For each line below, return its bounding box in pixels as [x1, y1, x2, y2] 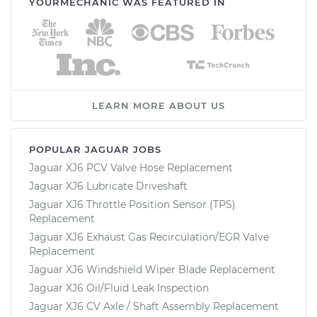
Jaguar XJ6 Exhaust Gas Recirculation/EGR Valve [29, 230, 269, 243]
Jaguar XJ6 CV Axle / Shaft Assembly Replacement [29, 299, 279, 313]
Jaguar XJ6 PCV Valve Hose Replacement [29, 161, 233, 174]
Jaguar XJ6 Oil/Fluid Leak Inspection [29, 281, 209, 294]
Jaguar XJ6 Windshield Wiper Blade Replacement [29, 263, 275, 276]
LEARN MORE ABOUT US [92, 99, 225, 111]
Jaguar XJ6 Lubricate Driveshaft [29, 179, 188, 192]
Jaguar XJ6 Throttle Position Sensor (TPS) [29, 197, 236, 211]
